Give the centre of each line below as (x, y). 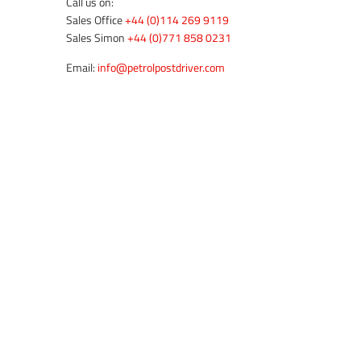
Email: (82, 68)
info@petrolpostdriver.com (161, 68)
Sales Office (95, 20)
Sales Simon (97, 38)
